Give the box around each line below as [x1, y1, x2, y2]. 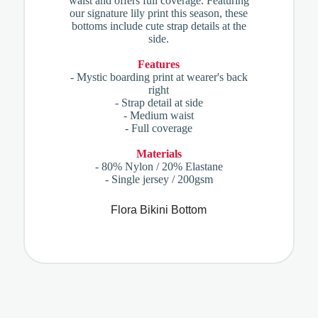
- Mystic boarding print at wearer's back [70, 71, 248, 83]
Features [138, 58, 180, 70]
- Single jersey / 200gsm [104, 173, 213, 185]
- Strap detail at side [114, 97, 203, 109]
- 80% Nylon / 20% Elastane [94, 160, 223, 172]
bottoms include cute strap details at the [71, 20, 246, 32]
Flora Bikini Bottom [111, 204, 207, 216]
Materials [136, 148, 182, 160]
